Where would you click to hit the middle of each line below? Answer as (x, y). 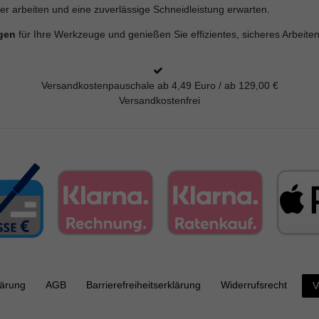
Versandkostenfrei (159, 101)
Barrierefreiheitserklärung (143, 285)
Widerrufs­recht (254, 285)
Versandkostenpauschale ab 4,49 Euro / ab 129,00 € (159, 86)
